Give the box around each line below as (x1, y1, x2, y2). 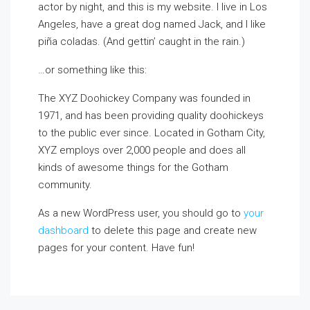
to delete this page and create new (89, 224, 257, 237)
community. (38, 179, 92, 191)
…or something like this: (38, 64, 147, 76)
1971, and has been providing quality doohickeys (38, 109, 264, 122)
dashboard (38, 224, 89, 237)
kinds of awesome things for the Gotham (38, 161, 228, 174)
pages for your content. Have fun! (38, 241, 194, 254)
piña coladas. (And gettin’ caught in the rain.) (38, 35, 245, 48)
